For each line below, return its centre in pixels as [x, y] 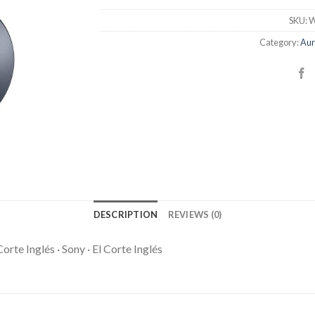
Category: [279, 42]
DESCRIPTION [126, 215]
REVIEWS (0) [195, 215]
